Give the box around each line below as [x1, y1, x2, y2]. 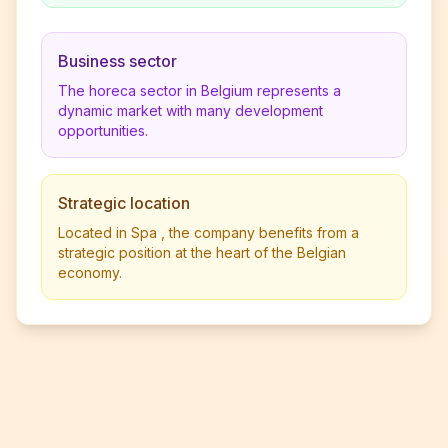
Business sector [58, 51, 177, 71]
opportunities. [58, 122, 148, 139]
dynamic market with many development [58, 102, 323, 119]
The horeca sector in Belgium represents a [58, 82, 341, 99]
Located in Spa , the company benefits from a [58, 224, 359, 241]
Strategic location [58, 193, 190, 213]
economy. [58, 264, 122, 281]
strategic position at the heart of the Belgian [58, 244, 346, 261]
